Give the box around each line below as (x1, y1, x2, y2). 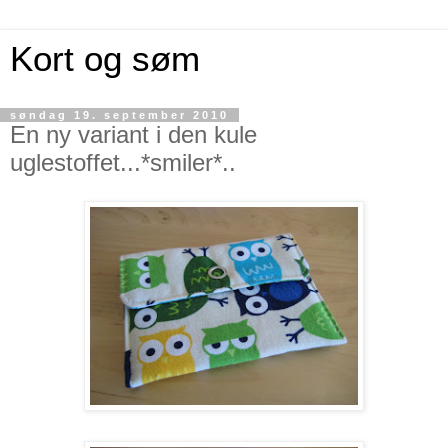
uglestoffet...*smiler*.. (10, 149, 236, 176)
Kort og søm (10, 40, 200, 78)
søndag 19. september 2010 (10, 109, 229, 121)
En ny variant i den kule (10, 121, 257, 148)
